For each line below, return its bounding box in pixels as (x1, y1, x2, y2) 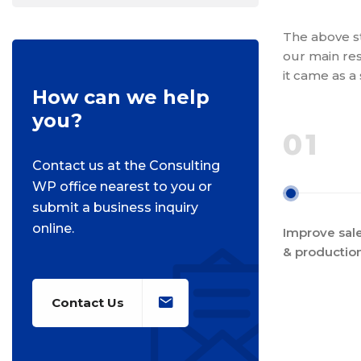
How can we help (32, 85, 210, 109)
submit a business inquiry (32, 200, 198, 215)
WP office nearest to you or (32, 179, 212, 194)
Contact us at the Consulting (32, 158, 220, 173)
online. (32, 221, 74, 236)
